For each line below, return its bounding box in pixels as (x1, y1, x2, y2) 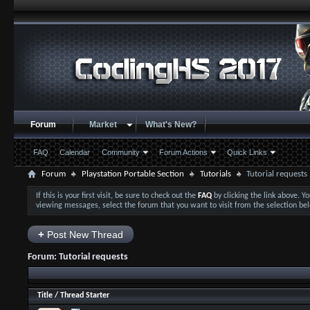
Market (89, 120, 117, 129)
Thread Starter (60, 291, 109, 300)
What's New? (145, 120, 197, 129)
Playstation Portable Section (81, 170, 184, 179)
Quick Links (226, 148, 267, 156)
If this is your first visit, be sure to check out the (35, 192, 198, 200)
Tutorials (199, 170, 231, 179)
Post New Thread (44, 229, 123, 240)
